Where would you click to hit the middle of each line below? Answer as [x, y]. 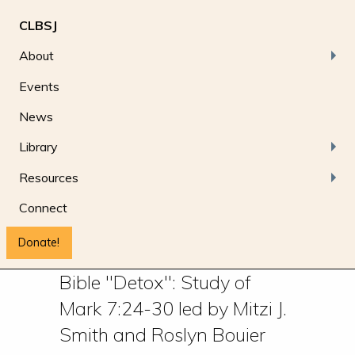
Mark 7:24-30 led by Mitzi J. [173, 309]
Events [39, 86]
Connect [43, 208]
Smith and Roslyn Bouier [162, 335]
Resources [49, 177]
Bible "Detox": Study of [155, 282]
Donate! [39, 243]
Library [38, 147]
